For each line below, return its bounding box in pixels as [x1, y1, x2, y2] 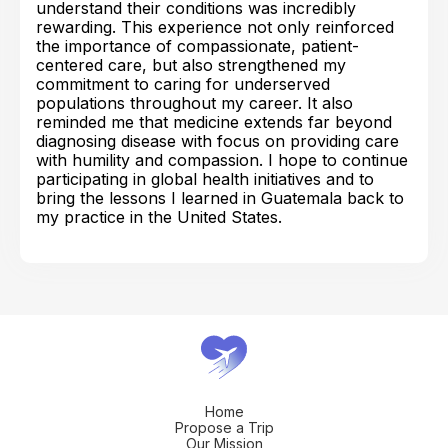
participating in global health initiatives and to [36, 169, 374, 189]
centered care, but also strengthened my [36, 55, 346, 75]
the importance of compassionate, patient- [36, 36, 359, 56]
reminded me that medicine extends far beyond [36, 112, 392, 132]
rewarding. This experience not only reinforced [36, 17, 394, 37]
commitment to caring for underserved [36, 74, 330, 94]
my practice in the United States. [36, 207, 282, 227]
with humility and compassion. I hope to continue [36, 150, 408, 170]
